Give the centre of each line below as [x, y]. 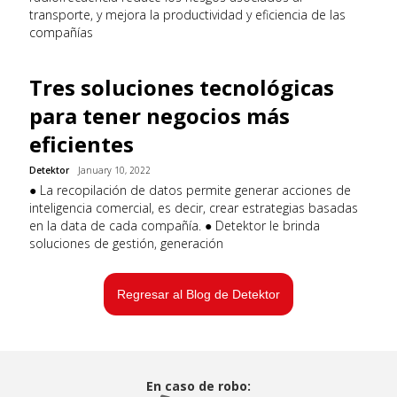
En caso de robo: [198, 386]
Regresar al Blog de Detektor [198, 294]
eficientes [82, 144]
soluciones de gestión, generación [126, 243]
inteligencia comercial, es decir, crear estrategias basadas [194, 208]
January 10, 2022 [114, 170]
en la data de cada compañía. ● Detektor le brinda [175, 226]
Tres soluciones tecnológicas [182, 87]
